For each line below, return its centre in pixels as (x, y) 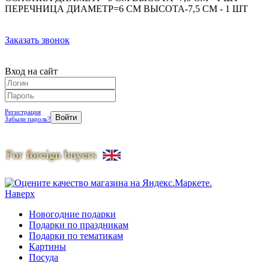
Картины (47, 246)
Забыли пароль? (28, 119)
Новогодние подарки (72, 214)
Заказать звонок (37, 40)
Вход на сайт (31, 71)
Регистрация (23, 111)
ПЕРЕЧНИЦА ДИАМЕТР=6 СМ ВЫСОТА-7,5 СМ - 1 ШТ (126, 8)
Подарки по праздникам (79, 225)
